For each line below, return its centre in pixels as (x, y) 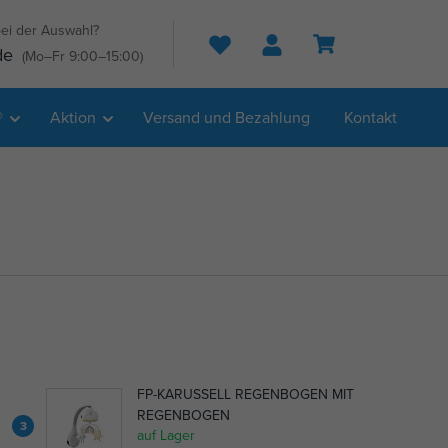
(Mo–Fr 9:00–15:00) (82, 56)
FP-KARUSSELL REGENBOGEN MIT (245, 394)
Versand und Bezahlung (226, 117)
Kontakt (370, 117)
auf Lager (166, 435)
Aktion (73, 117)
